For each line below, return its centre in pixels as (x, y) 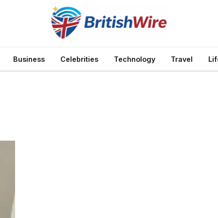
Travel (182, 59)
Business (29, 59)
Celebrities (79, 59)
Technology (135, 59)
